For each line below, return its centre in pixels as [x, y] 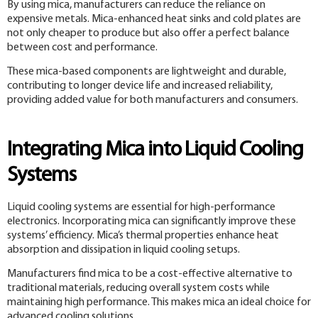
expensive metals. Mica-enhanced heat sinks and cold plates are [154, 19]
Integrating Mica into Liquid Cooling [155, 150]
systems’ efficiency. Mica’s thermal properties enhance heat [143, 235]
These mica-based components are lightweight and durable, [147, 72]
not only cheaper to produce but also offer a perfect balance [148, 33]
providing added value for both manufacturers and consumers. [153, 100]
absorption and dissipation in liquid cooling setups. [124, 250]
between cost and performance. [82, 47]
